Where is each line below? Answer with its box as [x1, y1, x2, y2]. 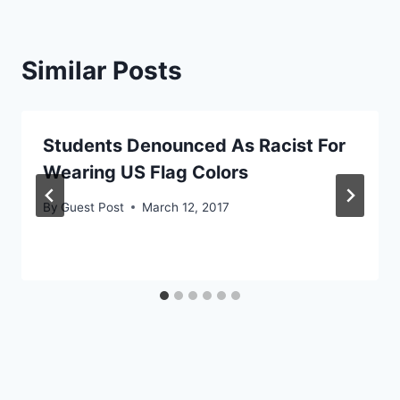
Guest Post [61, 199, 125, 214]
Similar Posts [21, 55, 182, 87]
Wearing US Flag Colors [43, 162, 248, 184]
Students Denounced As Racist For [43, 135, 346, 157]
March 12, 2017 [142, 199, 230, 214]
